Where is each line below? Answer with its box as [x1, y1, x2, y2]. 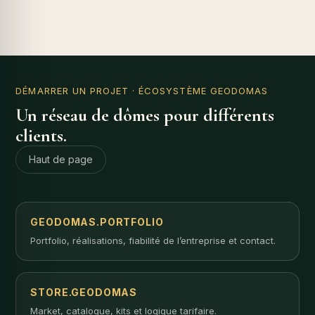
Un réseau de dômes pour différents [15, 103, 275, 126]
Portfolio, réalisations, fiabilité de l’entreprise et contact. [30, 234, 276, 246]
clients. [15, 124, 67, 146]
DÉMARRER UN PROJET [15, 84, 129, 96]
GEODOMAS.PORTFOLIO [30, 215, 164, 228]
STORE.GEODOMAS [30, 285, 138, 298]
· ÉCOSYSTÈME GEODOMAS [129, 84, 269, 96]
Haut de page [29, 153, 94, 165]
